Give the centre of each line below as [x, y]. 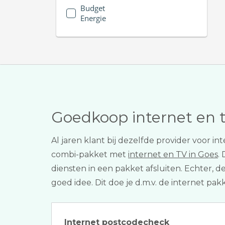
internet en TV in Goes [173, 154]
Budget [92, 8]
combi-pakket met [90, 154]
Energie [93, 18]
